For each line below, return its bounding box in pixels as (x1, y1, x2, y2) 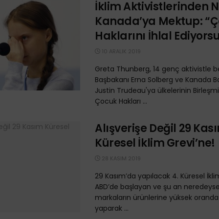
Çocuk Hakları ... (95, 96, 147, 106)
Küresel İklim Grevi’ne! (95, 135, 215, 151)
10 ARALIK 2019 (100, 47, 141, 55)
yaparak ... (95, 203, 129, 213)
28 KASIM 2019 (100, 154, 141, 162)
